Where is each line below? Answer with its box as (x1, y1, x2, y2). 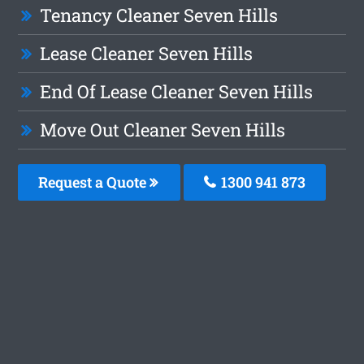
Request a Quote (38, 172, 150, 193)
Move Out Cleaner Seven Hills (40, 118, 286, 142)
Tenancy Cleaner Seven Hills (40, 3, 279, 28)
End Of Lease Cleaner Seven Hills (40, 80, 314, 104)
